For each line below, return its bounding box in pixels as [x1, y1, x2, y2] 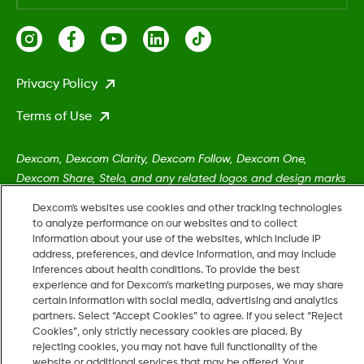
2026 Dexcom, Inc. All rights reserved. [28, 315, 223, 327]
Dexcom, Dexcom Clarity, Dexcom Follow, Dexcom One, [16, 153, 307, 165]
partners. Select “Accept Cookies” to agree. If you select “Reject [32, 311, 344, 322]
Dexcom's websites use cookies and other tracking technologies [32, 203, 343, 214]
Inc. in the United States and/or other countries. [16, 211, 267, 223]
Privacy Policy [16, 77, 97, 91]
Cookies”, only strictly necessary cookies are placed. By [32, 327, 303, 337]
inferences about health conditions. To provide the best [32, 265, 301, 275]
